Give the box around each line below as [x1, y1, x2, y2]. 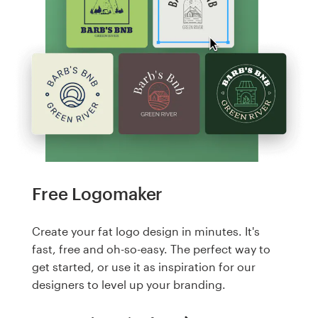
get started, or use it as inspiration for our [32, 260, 256, 274]
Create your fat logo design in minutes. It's [32, 224, 260, 238]
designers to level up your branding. [32, 278, 226, 292]
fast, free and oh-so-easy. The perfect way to [32, 242, 270, 256]
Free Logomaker [32, 182, 163, 204]
